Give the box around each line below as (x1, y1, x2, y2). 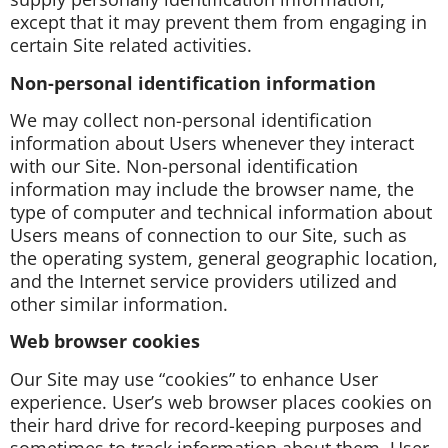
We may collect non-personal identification (10, 108, 372, 132)
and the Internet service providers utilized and (10, 269, 397, 293)
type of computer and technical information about (10, 200, 432, 224)
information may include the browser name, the (10, 177, 414, 201)
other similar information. (10, 292, 228, 316)
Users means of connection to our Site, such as (10, 223, 407, 247)
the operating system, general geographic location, (10, 246, 438, 270)
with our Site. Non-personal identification (10, 154, 358, 178)
